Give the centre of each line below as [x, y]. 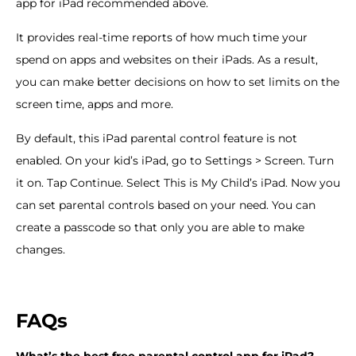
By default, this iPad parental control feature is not [157, 138]
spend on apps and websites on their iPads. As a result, [167, 59]
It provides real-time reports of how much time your [162, 37]
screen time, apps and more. [95, 104]
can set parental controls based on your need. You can [166, 205]
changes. [41, 249]
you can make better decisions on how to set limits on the [178, 81]
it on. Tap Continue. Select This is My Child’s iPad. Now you [178, 182]
